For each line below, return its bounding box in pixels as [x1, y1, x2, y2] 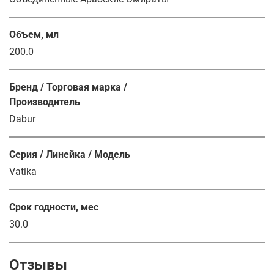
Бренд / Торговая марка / [9, 81, 127, 93]
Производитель [9, 95, 80, 108]
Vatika [9, 165, 37, 177]
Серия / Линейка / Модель [9, 148, 130, 160]
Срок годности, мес [9, 201, 98, 213]
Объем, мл [9, 28, 59, 40]
